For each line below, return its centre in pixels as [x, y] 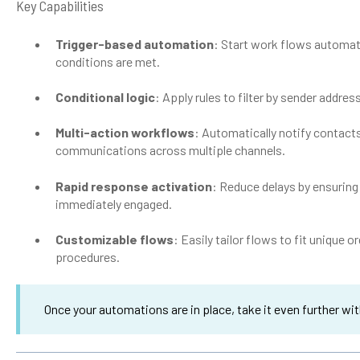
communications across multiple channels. [170, 150]
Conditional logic [105, 97]
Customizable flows [114, 239]
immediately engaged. [113, 203]
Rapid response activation [133, 186]
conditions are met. [107, 61]
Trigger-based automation [134, 43]
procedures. [87, 257]
